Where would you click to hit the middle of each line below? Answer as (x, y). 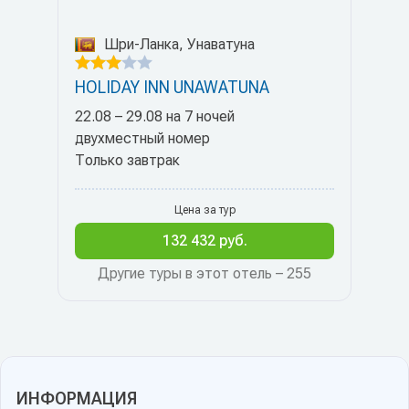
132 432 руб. (204, 241)
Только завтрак (127, 160)
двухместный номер (142, 138)
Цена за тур (204, 210)
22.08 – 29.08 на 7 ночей (155, 116)
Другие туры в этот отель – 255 (204, 273)
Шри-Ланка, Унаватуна (179, 44)
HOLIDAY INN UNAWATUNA (172, 87)
